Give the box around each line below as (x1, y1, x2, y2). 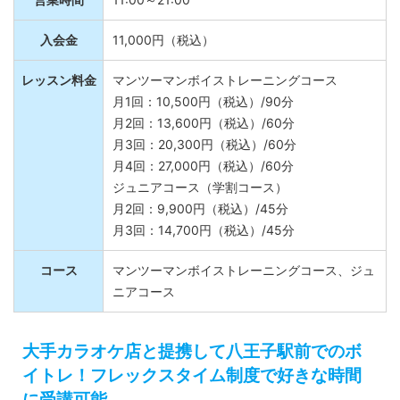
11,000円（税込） (112, 42, 214, 58)
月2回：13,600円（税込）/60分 (112, 125, 295, 141)
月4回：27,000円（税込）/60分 (112, 168, 294, 184)
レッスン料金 (21, 82, 96, 98)
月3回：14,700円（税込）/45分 (112, 232, 295, 248)
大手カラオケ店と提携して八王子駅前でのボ (22, 352, 362, 371)
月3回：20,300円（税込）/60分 (112, 146, 296, 162)
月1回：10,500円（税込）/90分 (112, 104, 294, 120)
